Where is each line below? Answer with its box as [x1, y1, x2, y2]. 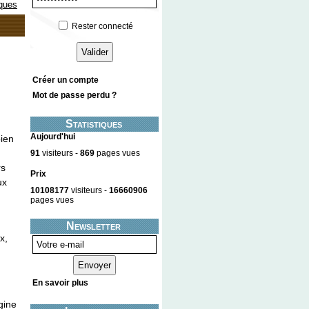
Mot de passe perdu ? [32, 90, 117, 101]
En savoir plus [32, 277, 88, 288]
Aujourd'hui [30, 132, 75, 142]
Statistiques [65, 118, 122, 130]
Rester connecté [72, 21, 133, 31]
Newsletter [66, 219, 121, 232]
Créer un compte [32, 75, 99, 86]
